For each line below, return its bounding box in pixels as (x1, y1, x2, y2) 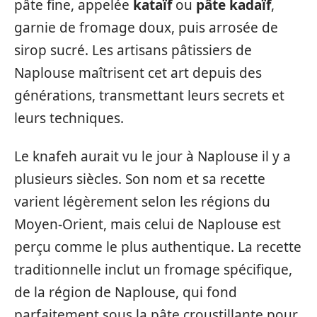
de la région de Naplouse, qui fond (14, 283, 237, 301)
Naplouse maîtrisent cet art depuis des (14, 63, 262, 82)
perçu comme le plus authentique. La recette (14, 238, 301, 256)
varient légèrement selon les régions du (14, 192, 270, 211)
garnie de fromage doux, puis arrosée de (14, 18, 278, 37)
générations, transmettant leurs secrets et (14, 86, 284, 105)
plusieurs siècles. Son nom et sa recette (14, 170, 265, 188)
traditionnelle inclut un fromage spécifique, (14, 260, 292, 279)
